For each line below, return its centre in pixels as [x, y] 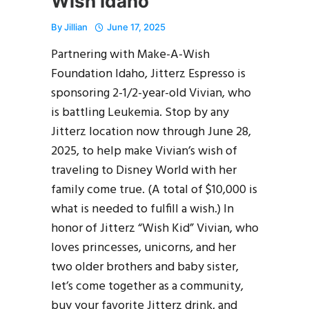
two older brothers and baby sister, [145, 267]
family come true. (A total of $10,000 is [154, 190]
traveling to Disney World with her [144, 170]
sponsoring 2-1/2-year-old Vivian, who [151, 93]
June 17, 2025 [136, 27]
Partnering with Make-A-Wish [130, 54]
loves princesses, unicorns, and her [143, 248]
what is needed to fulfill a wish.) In [142, 209]
